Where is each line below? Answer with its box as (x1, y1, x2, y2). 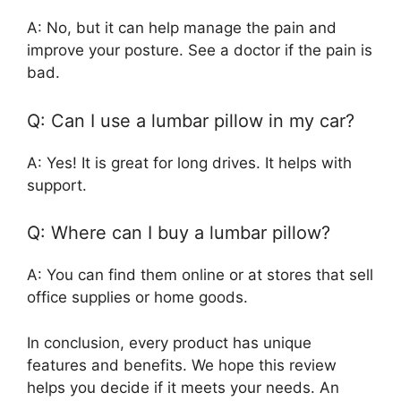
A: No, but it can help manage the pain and (27, 19, 337, 38)
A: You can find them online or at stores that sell (27, 266, 373, 285)
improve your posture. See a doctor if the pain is (27, 41, 372, 60)
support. (27, 175, 87, 194)
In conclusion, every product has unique (27, 333, 311, 352)
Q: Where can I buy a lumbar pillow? (27, 222, 330, 244)
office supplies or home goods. (27, 288, 248, 307)
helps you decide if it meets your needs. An (27, 378, 339, 397)
